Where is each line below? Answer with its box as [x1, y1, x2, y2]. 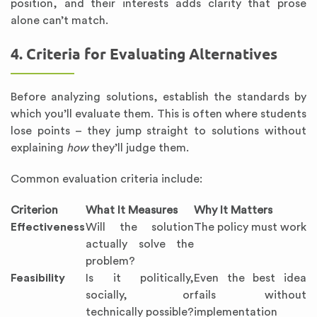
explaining [11, 142, 67, 154]
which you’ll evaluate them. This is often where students [11, 108, 306, 120]
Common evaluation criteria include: [11, 173, 202, 185]
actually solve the [86, 238, 194, 250]
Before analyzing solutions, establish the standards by [11, 91, 306, 103]
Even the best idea [194, 272, 306, 284]
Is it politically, [86, 272, 194, 284]
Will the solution [86, 221, 194, 233]
